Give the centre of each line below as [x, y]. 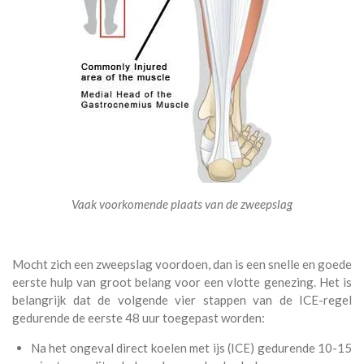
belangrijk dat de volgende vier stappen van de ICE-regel [182, 300]
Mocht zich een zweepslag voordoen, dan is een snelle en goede [182, 264]
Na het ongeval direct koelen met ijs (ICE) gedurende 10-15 [191, 348]
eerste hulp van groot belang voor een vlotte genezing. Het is [182, 282]
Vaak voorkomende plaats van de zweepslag [182, 204]
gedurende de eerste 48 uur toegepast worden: [139, 318]
